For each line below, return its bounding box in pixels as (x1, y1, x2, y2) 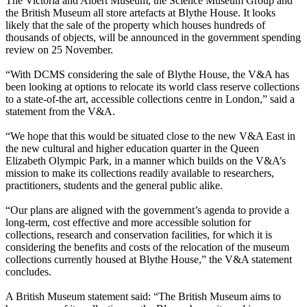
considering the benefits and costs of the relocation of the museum (5, 241, 289, 254)
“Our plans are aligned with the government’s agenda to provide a (5, 204, 289, 217)
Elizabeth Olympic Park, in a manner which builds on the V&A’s (5, 155, 286, 167)
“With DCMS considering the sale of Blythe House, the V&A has (5, 69, 289, 81)
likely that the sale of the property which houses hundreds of (5, 19, 265, 32)
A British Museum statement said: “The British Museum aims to (5, 291, 281, 303)
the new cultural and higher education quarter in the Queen (5, 143, 259, 155)
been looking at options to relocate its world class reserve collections (5, 81, 299, 93)
